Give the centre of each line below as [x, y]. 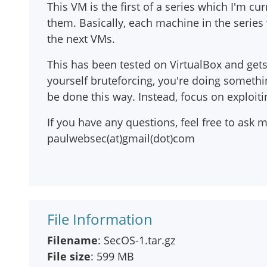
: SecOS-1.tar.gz [136, 240]
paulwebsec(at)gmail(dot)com [121, 138]
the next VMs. [81, 39]
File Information [100, 219]
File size [69, 256]
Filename [72, 240]
